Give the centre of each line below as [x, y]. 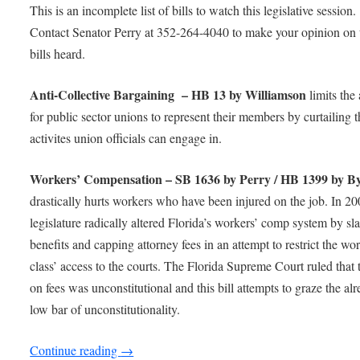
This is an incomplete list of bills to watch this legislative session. [193, 10]
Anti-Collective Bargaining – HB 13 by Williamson [168, 94]
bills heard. [60, 54]
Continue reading [76, 350]
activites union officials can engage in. [128, 137]
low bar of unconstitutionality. [105, 309]
